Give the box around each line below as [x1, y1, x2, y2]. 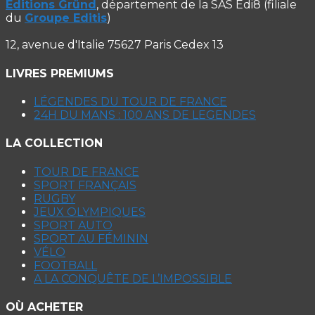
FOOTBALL [34, 258, 97, 272]
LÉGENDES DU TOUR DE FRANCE [34, 95, 227, 108]
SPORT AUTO [34, 218, 112, 232]
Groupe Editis [25, 11, 107, 25]
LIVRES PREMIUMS [6, 66, 114, 80]
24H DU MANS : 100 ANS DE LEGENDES [34, 108, 256, 122]
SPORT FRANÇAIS [34, 178, 136, 192]
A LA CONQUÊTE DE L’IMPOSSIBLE [34, 271, 232, 285]
